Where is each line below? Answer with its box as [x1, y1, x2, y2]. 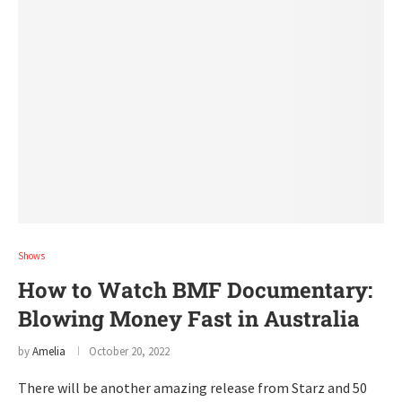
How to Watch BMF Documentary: [18, 275, 372, 304]
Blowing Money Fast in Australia [18, 304, 360, 333]
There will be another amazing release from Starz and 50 [18, 379, 367, 397]
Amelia [32, 344, 66, 359]
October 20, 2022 [89, 344, 170, 359]
